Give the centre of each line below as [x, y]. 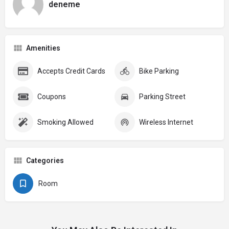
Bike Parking [159, 71]
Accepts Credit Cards [71, 71]
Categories [45, 160]
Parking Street [162, 96]
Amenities [43, 48]
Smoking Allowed [65, 122]
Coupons [52, 96]
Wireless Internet [166, 122]
